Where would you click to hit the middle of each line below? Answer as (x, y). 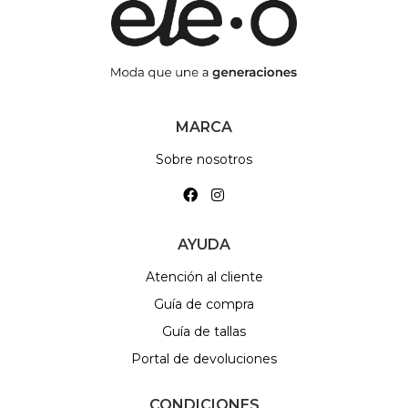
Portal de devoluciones (204, 358)
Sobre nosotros (204, 159)
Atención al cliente (204, 276)
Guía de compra (204, 304)
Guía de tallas (204, 331)
